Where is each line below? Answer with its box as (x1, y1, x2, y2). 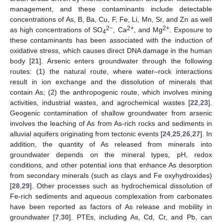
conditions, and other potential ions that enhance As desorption (10, 161, 212, 169)
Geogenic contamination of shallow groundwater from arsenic (10, 109, 212, 117)
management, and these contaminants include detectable (10, 4, 212, 13)
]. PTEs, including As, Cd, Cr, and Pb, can (69, 213, 213, 221)
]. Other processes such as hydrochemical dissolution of (30, 181, 212, 190)
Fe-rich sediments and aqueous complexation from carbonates (10, 192, 212, 200)
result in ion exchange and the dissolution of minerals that (10, 77, 212, 86)
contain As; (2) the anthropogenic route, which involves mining (10, 88, 212, 96)
